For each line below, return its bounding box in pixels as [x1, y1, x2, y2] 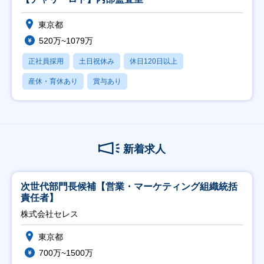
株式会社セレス [21, 209, 78, 219]
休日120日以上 [130, 57, 177, 65]
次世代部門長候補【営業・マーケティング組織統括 [21, 181, 237, 192]
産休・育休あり [28, 77, 78, 85]
